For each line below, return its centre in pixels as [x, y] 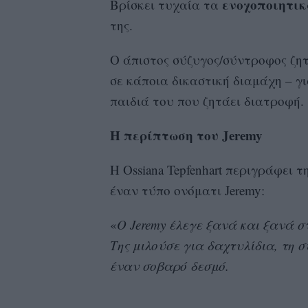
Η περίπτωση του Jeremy [186, 135]
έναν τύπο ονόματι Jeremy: [187, 190]
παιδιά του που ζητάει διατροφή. [207, 100]
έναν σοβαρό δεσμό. [169, 265]
